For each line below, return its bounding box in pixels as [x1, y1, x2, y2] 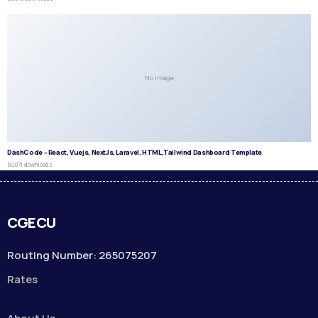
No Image [144, 73, 174, 83]
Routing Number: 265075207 [7, 248, 157, 263]
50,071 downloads [7, 160, 53, 169]
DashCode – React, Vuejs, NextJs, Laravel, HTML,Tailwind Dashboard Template [7, 147, 262, 157]
